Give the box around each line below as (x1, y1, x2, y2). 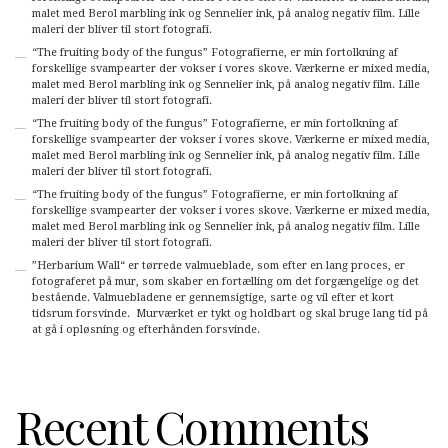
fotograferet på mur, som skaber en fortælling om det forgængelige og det (31, 275, 419, 289)
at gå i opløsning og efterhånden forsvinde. (31, 323, 263, 337)
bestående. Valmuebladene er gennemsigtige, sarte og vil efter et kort (31, 291, 394, 305)
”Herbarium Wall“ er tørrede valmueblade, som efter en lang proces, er (31, 259, 405, 273)
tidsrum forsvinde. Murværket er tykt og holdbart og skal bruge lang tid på (31, 307, 428, 321)
